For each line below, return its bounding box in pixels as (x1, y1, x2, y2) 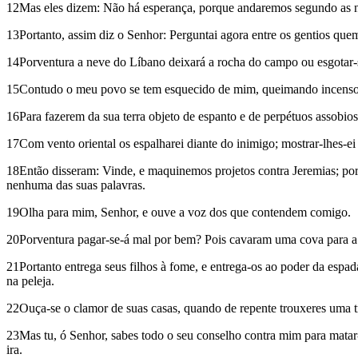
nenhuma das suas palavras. (6, 177, 145, 192)
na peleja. (6, 273, 54, 288)
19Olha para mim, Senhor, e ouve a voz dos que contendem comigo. (6, 205, 351, 219)
